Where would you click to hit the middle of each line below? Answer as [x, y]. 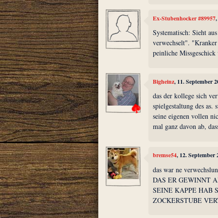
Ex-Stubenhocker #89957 [184, 18]
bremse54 [165, 155]
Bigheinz [164, 81]
